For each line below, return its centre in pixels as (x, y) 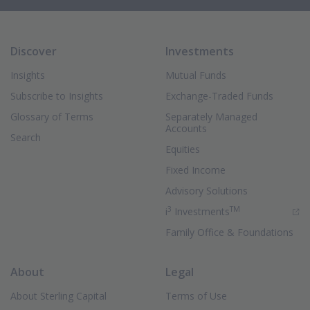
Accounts (186, 128)
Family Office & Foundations (229, 232)
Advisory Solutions (207, 191)
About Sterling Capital (58, 296)
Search (26, 137)
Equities (183, 149)
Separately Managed (211, 117)
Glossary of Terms (52, 117)
